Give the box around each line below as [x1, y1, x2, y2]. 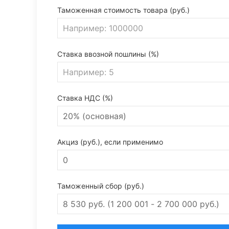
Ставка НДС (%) [57, 94, 113, 102]
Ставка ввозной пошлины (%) [57, 50, 159, 58]
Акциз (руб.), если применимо [57, 138, 163, 146]
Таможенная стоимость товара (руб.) [57, 6, 190, 14]
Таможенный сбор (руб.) [57, 181, 144, 190]
